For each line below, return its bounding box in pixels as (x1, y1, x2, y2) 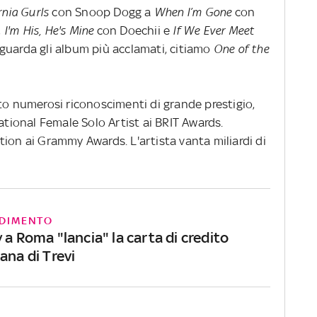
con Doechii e (96, 23, 173, 38)
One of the (213, 41, 269, 56)
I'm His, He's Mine (4, 23, 97, 38)
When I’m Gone (154, 4, 235, 19)
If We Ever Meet (173, 23, 255, 38)
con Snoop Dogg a (52, 4, 154, 19)
